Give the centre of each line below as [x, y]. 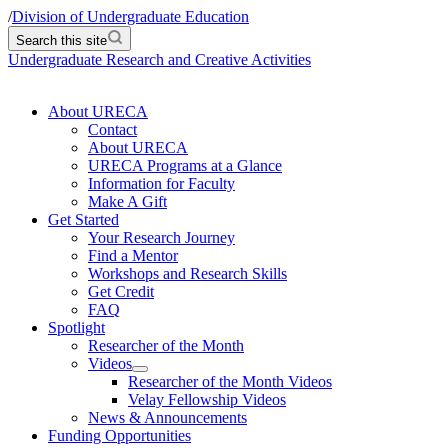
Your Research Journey [161, 237]
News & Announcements [167, 417]
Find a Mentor [133, 255]
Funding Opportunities [119, 435]
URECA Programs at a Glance [185, 165]
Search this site [61, 40]
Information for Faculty [161, 183]
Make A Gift [127, 201]
